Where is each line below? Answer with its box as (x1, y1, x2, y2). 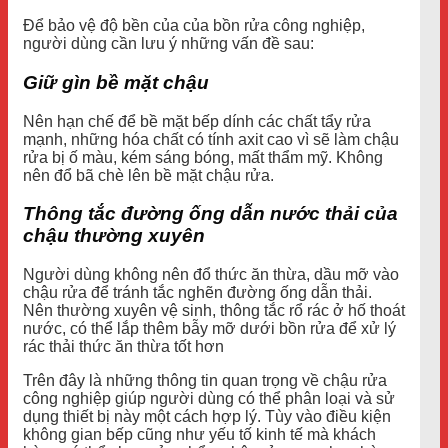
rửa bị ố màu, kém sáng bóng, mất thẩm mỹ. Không (23, 148, 383, 166)
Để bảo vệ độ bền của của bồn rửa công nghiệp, (23, 17, 365, 35)
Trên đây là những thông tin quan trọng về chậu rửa (23, 372, 387, 390)
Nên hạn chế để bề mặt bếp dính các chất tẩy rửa (23, 112, 371, 130)
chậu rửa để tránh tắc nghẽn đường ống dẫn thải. (23, 284, 372, 302)
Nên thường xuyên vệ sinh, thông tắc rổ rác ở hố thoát (23, 302, 405, 320)
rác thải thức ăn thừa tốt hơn (23, 338, 224, 356)
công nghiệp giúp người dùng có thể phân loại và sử (23, 390, 395, 408)
